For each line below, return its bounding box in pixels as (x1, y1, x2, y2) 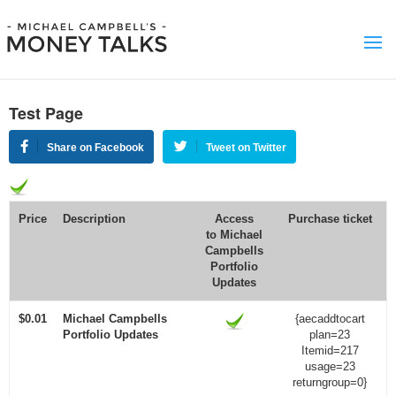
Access (215, 212, 254, 225)
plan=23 (309, 328, 350, 341)
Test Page (9, 102, 83, 125)
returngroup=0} (293, 376, 367, 389)
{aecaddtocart (294, 312, 365, 325)
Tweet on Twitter (206, 141, 286, 154)
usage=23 (304, 360, 355, 373)
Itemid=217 (301, 344, 359, 357)
